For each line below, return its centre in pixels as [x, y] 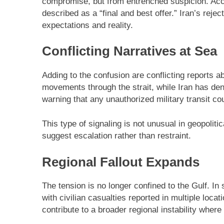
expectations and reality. [87, 25]
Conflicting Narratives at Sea [129, 51]
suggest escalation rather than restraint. [116, 136]
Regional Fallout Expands [121, 162]
